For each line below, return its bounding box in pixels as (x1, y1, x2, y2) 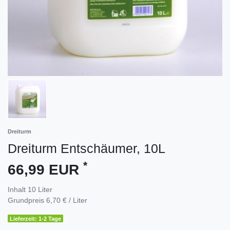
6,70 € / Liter (46, 196, 87, 204)
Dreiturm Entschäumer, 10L (8, 141, 165, 156)
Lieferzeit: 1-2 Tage (10, 215, 62, 222)
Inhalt (8, 185, 28, 194)
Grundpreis (8, 196, 46, 204)
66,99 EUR (8, 161, 83, 178)
